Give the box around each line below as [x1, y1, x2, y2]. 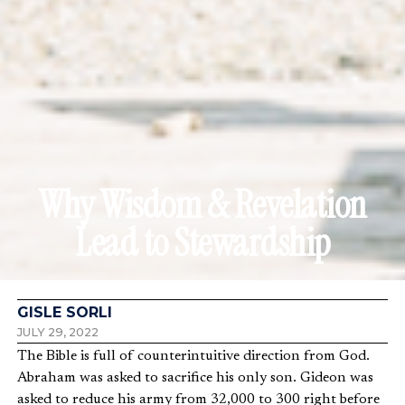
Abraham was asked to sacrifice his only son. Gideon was [17, 371, 373, 385]
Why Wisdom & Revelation [39, 180, 366, 230]
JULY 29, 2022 [17, 325, 99, 339]
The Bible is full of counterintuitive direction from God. [17, 349, 370, 363]
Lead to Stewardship [75, 218, 330, 268]
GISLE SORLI [17, 304, 112, 321]
